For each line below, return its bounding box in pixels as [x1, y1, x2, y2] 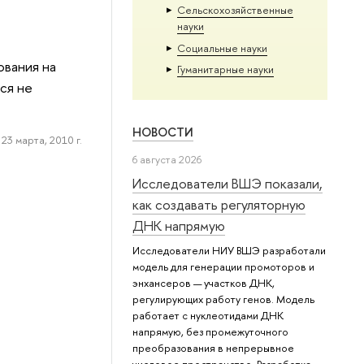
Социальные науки [176, 40, 267, 55]
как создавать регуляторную [132, 195, 306, 214]
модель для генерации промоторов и [132, 259, 315, 275]
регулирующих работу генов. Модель [132, 292, 315, 307]
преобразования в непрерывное [132, 340, 295, 356]
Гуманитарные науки [176, 62, 274, 77]
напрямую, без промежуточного [132, 324, 289, 340]
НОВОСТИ [132, 123, 194, 141]
